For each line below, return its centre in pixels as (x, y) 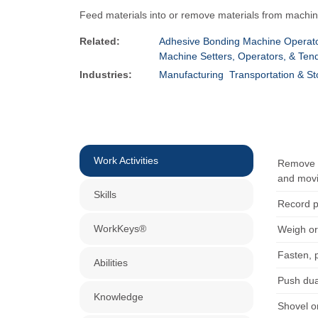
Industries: (106, 75)
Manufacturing (191, 75)
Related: (100, 41)
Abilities (111, 263)
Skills (105, 194)
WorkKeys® (120, 229)
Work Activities (126, 160)
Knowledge (119, 297)
